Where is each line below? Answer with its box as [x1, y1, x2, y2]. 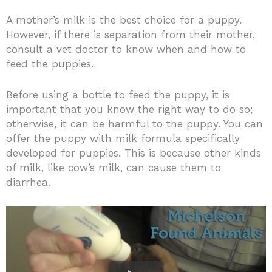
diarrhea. [6, 175, 50, 188]
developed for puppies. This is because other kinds [6, 146, 261, 159]
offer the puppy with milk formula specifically [6, 132, 240, 144]
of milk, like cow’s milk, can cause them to [6, 161, 221, 174]
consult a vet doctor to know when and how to [6, 42, 246, 55]
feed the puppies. [6, 57, 93, 70]
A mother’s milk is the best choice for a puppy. [6, 13, 242, 26]
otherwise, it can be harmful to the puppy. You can [6, 117, 263, 130]
